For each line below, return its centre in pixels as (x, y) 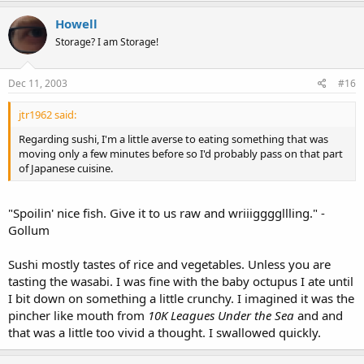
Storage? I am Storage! (107, 41)
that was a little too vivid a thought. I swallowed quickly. (165, 332)
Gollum (29, 230)
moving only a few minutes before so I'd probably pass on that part (181, 154)
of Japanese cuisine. (66, 168)
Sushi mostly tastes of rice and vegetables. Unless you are (169, 264)
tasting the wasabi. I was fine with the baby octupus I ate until (181, 281)
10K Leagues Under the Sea (221, 315)
